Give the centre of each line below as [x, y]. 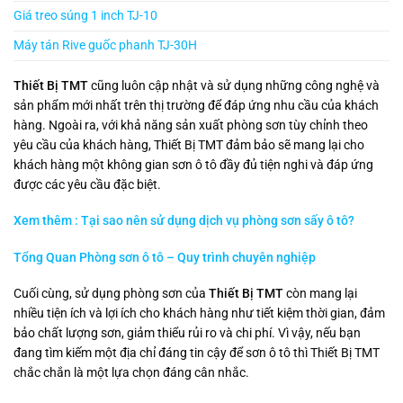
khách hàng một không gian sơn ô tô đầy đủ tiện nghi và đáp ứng [193, 165]
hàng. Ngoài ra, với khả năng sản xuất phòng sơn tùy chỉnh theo [191, 125]
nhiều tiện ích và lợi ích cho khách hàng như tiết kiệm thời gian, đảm [199, 313]
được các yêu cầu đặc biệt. [87, 185]
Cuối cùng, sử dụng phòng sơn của [111, 293]
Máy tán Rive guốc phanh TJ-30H [105, 46]
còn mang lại [320, 293]
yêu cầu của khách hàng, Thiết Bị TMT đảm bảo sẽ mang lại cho [189, 145]
